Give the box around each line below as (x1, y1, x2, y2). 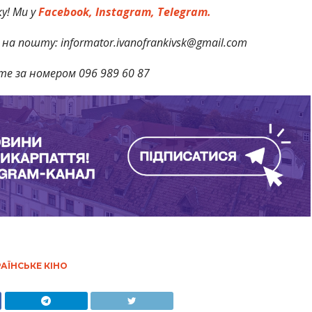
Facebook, (38, 4, 93, 20)
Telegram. (157, 4, 212, 20)
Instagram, (95, 4, 155, 20)
